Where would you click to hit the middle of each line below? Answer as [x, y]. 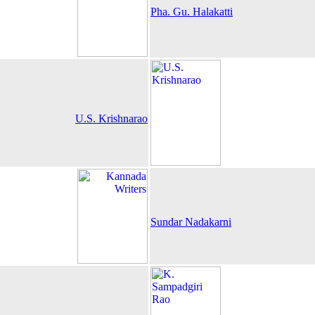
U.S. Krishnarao [111, 118]
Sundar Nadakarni [191, 222]
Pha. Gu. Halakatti [192, 12]
